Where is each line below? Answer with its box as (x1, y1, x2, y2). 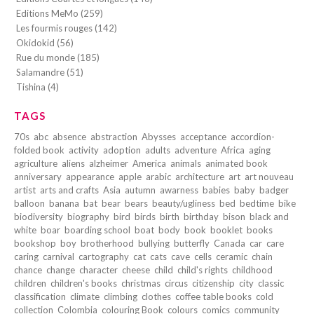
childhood (232, 264, 273, 275)
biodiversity (14, 210, 63, 222)
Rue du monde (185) (16, 51, 100, 63)
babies (203, 184, 230, 196)
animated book (205, 157, 268, 169)
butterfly (174, 237, 210, 249)
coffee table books (175, 290, 252, 302)
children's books (50, 277, 117, 289)
